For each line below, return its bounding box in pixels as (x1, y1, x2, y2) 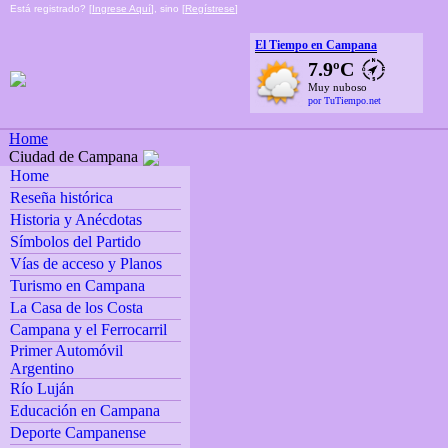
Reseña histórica (9, 189, 113, 207)
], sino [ (151, 3, 185, 14)
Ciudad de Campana (9, 148, 138, 165)
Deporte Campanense (9, 424, 146, 442)
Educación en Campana (9, 402, 160, 420)
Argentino (9, 360, 74, 378)
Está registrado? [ (10, 3, 92, 14)
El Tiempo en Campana (255, 38, 377, 52)
